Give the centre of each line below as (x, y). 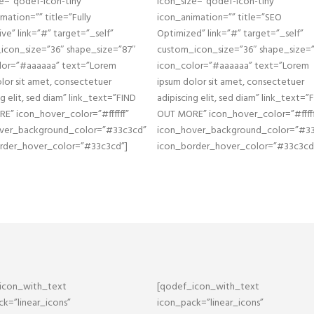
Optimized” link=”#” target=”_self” (230, 34)
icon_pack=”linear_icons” (210, 303)
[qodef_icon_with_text (208, 287)
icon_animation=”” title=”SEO (219, 18)
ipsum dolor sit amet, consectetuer (231, 82)
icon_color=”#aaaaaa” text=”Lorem (233, 66)
